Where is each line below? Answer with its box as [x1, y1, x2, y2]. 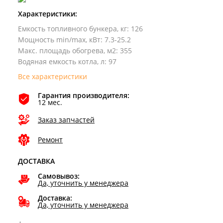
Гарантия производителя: [38, 90, 129, 100]
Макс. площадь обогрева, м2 [18, 45, 116, 55]
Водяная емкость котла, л [18, 56, 105, 66]
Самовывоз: [38, 171, 80, 181]
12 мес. [38, 97, 62, 107]
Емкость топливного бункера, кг [18, 23, 127, 33]
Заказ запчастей [38, 114, 95, 124]
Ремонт [38, 134, 63, 144]
